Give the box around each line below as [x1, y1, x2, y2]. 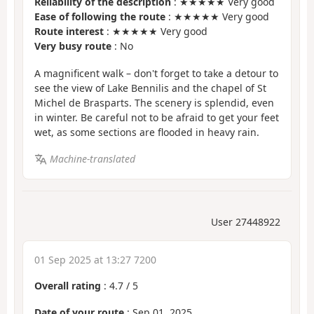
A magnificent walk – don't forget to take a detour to [34, 66, 278, 80]
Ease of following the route [34, 10, 165, 24]
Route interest [34, 25, 104, 39]
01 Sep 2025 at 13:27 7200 [34, 252, 156, 266]
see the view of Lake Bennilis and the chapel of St [34, 81, 266, 95]
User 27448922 [211, 214, 280, 228]
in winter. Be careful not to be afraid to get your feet [34, 110, 279, 124]
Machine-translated [49, 152, 135, 166]
